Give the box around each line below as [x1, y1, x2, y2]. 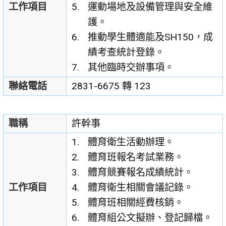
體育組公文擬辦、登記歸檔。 [88, 212, 213, 224]
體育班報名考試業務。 [88, 151, 184, 163]
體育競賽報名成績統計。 [88, 166, 194, 179]
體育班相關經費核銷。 [88, 197, 184, 209]
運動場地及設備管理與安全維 [88, 1, 213, 13]
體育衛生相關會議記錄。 [88, 182, 194, 194]
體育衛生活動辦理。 [88, 136, 175, 148]
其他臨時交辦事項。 [88, 62, 175, 74]
